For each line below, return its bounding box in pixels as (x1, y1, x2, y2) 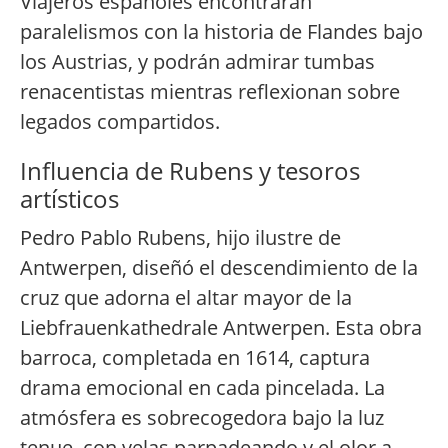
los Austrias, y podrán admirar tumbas (20, 48, 375, 76)
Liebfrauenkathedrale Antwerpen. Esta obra (20, 314, 422, 342)
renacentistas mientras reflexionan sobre (20, 78, 400, 106)
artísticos (20, 182, 119, 216)
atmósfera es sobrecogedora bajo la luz (20, 404, 384, 432)
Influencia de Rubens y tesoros (20, 154, 360, 188)
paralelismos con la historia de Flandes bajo (20, 18, 423, 46)
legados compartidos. (20, 108, 220, 136)
